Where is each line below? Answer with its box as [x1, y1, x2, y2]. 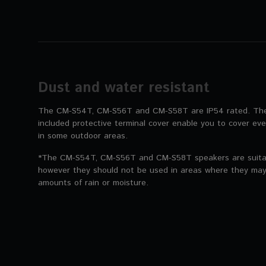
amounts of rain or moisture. [38, 177, 148, 189]
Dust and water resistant [38, 78, 210, 99]
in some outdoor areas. [38, 130, 128, 142]
